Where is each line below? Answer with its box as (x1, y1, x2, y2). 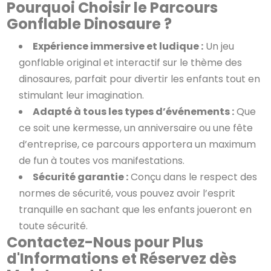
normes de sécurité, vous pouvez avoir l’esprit (19, 186, 236, 200)
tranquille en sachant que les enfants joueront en (19, 202, 252, 217)
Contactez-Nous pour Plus (7, 232, 204, 252)
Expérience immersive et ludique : (33, 39, 204, 53)
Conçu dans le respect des (128, 169, 258, 184)
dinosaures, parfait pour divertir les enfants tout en (19, 71, 261, 86)
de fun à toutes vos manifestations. (19, 153, 185, 168)
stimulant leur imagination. (19, 88, 145, 102)
